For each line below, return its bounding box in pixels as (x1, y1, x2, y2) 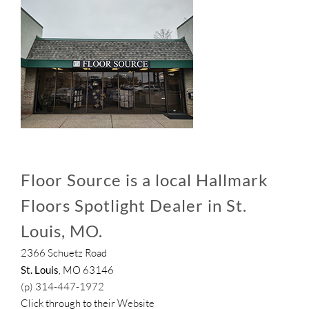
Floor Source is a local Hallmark (21, 169, 268, 190)
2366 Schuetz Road (21, 246, 107, 260)
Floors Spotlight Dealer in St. (21, 195, 247, 215)
